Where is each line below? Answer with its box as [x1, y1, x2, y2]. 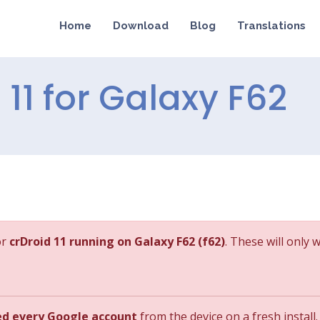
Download [113, 19, 169, 32]
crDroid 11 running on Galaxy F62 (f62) [9, 234, 225, 249]
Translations [237, 19, 306, 32]
